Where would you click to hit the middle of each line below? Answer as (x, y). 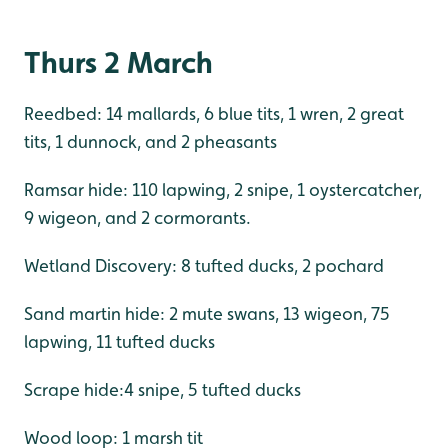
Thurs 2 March (118, 61)
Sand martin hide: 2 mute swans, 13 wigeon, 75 (207, 313)
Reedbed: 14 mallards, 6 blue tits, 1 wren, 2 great (214, 113)
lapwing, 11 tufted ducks (119, 341)
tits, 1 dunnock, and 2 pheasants (150, 141)
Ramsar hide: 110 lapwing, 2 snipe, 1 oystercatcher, (223, 189)
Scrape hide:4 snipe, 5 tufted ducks (162, 389)
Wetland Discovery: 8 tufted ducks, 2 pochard (204, 265)
